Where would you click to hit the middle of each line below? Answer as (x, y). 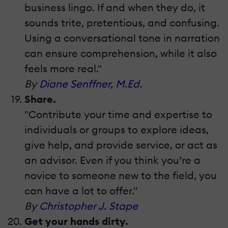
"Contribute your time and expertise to (118, 115)
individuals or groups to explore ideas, (117, 130)
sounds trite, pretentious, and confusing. (122, 23)
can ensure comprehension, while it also (121, 53)
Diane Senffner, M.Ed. (91, 84)
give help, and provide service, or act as (121, 145)
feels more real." (63, 69)
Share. (40, 99)
